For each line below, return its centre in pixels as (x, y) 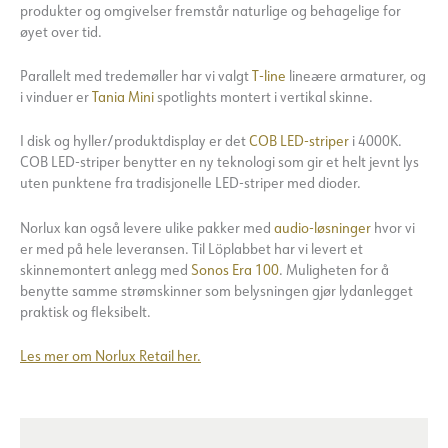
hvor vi (393, 227)
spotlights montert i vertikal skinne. (263, 96)
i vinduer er (56, 96)
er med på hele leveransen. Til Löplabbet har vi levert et (191, 248)
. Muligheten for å (334, 269)
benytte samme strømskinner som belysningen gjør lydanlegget (216, 290)
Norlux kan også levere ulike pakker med (147, 227)
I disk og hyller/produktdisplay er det (134, 141)
